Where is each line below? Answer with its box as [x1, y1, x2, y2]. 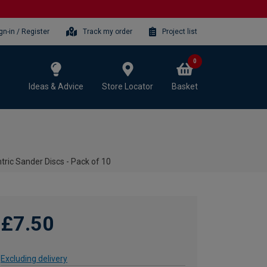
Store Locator [102, 81, 153, 91]
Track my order [83, 27, 133, 36]
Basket [172, 81, 198, 91]
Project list [162, 27, 197, 36]
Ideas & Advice [29, 81, 83, 91]
